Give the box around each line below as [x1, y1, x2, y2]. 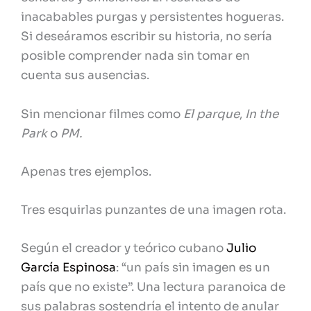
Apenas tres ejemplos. [21, 164, 151, 179]
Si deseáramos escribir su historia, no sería [21, 29, 272, 44]
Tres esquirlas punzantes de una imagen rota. [21, 202, 286, 217]
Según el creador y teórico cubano [21, 241, 226, 256]
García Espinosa [21, 260, 116, 276]
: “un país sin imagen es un [116, 260, 270, 276]
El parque [183, 106, 239, 121]
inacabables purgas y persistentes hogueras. [21, 10, 284, 25]
